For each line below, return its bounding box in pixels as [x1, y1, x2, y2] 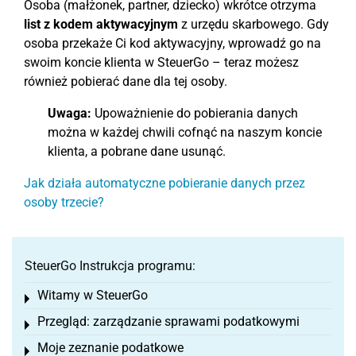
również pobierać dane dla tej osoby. [24, 73, 227, 89]
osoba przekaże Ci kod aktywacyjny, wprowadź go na [24, 35, 321, 51]
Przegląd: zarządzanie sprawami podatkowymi [37, 313, 300, 329]
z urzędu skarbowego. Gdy [178, 16, 329, 32]
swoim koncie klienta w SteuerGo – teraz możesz [24, 54, 299, 70]
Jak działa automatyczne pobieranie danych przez [24, 175, 305, 191]
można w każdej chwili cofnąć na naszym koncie [48, 124, 322, 140]
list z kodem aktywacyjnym [24, 16, 178, 32]
